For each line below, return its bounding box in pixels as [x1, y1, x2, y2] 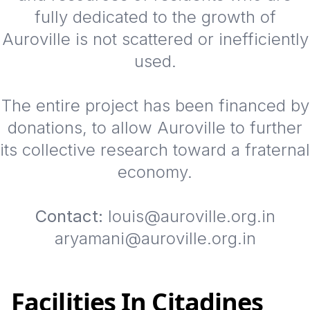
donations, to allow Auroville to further [8, 118, 302, 138]
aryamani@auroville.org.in [54, 228, 256, 249]
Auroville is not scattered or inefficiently [1, 29, 309, 50]
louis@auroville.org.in [102, 206, 275, 227]
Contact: [35, 206, 103, 227]
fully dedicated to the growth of [34, 7, 276, 28]
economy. [118, 162, 192, 183]
